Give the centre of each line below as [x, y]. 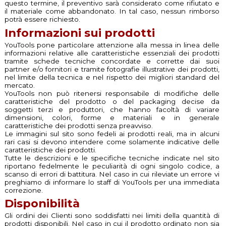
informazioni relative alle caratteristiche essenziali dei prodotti [112, 53]
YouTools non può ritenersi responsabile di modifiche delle [112, 93]
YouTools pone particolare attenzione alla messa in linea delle [112, 45]
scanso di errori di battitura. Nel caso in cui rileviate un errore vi [112, 174]
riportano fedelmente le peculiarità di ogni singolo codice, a [112, 166]
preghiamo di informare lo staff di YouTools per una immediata [112, 182]
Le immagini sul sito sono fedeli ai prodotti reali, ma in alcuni [112, 133]
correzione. [23, 190]
